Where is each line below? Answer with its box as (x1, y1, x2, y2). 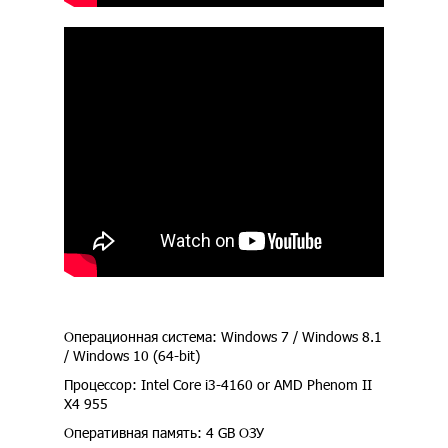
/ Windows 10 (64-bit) (64, 346, 200, 366)
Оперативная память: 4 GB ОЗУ (64, 423, 264, 443)
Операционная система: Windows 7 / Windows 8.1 (64, 327, 382, 347)
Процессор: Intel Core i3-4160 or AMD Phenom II (64, 375, 372, 395)
